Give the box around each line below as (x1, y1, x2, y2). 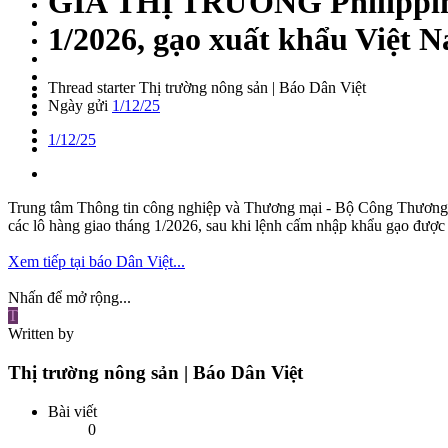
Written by (8, 325, 74, 343)
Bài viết (48, 402, 97, 420)
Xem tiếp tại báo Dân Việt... (8, 253, 185, 271)
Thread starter (48, 79, 135, 97)
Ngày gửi (48, 97, 108, 115)
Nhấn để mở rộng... (8, 289, 131, 307)
